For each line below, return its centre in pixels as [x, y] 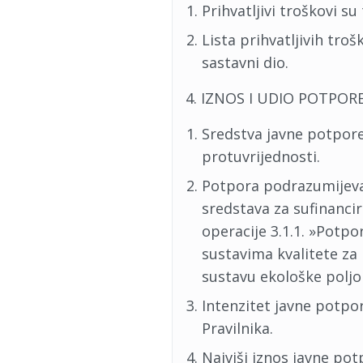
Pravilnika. [237, 328]
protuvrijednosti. [261, 156]
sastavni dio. [245, 62]
